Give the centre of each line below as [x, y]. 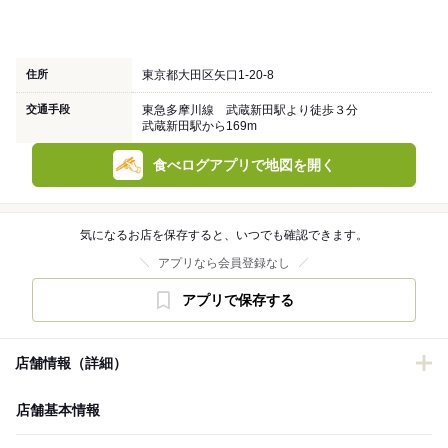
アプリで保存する [238, 300]
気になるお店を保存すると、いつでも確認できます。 [224, 235]
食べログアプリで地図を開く [244, 165]
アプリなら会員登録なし [224, 263]
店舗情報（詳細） [71, 363]
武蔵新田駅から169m [199, 126]
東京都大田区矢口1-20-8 [208, 75]
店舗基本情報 [58, 410]
